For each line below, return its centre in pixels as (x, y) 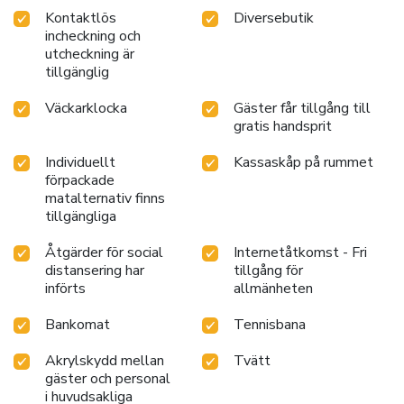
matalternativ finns (105, 198)
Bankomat (78, 324)
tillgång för (268, 270)
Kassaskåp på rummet (303, 162)
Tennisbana (270, 324)
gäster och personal (108, 378)
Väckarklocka (86, 108)
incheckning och (93, 36)
